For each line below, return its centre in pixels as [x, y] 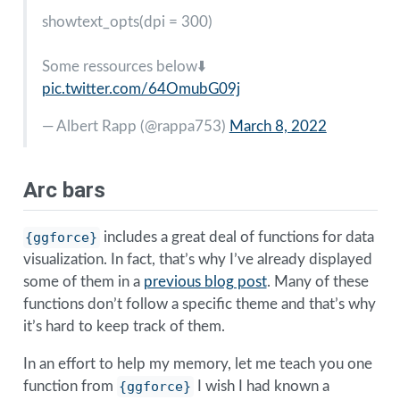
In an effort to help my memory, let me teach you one [197, 364]
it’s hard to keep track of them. [124, 327]
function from [70, 387]
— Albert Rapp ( [93, 127]
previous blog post [205, 282]
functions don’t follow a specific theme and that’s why [199, 304]
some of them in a [83, 282]
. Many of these [317, 282]
